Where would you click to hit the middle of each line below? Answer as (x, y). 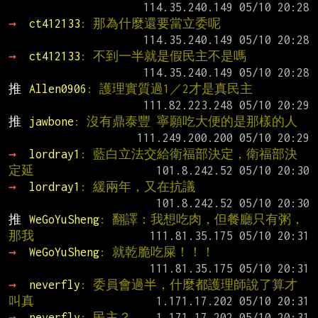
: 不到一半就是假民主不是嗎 (163, 56)
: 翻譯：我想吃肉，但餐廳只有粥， (201, 220)
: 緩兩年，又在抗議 (137, 187)
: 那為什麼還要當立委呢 (150, 24)
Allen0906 (57, 89)
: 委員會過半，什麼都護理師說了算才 (188, 285)
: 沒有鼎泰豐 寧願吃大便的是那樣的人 (185, 122)
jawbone (51, 122)
